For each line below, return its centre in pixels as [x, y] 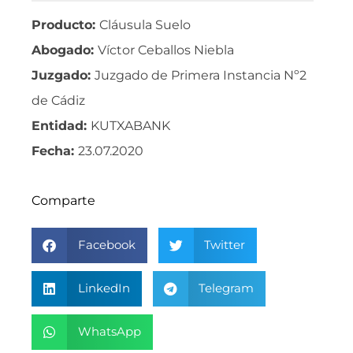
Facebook [106, 245]
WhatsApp [109, 332]
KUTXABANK [130, 126]
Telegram [226, 288]
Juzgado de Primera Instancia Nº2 [201, 76]
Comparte [63, 200]
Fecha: [55, 151]
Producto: [65, 25]
